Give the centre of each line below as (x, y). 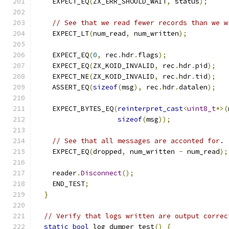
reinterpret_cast (150, 109)
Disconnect (101, 173)
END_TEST (60, 184)
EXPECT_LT (62, 33)
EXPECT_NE (62, 76)
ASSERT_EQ (62, 87)
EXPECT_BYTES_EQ (75, 109)
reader (56, 173)
